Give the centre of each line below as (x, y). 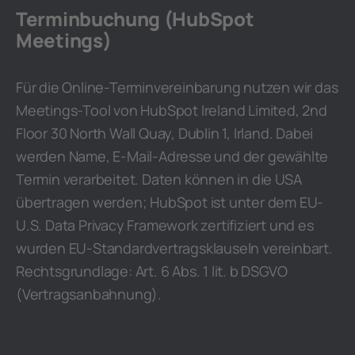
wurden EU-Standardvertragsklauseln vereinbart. (174, 248)
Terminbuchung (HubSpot (135, 19)
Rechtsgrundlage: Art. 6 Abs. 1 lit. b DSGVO (152, 271)
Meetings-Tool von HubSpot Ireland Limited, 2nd (172, 110)
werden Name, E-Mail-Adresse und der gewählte (172, 156)
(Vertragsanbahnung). (89, 294)
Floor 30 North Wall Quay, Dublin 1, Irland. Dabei (165, 133)
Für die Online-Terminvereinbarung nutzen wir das (177, 87)
